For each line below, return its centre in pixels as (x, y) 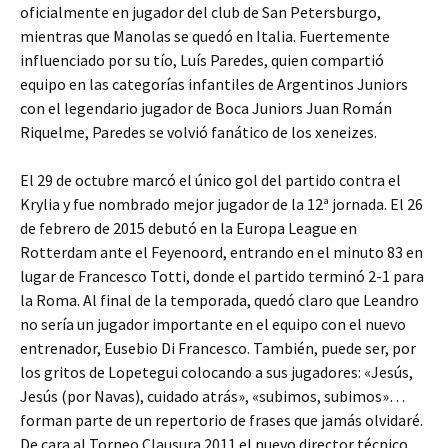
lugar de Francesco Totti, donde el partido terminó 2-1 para (222, 276)
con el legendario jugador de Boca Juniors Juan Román (206, 108)
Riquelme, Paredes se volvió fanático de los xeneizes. (198, 132)
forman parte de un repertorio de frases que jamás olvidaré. (221, 420)
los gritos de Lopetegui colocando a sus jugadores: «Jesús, (216, 372)
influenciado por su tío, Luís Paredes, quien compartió (202, 60)
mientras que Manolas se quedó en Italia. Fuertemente (205, 36)
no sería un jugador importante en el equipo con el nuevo (213, 324)
